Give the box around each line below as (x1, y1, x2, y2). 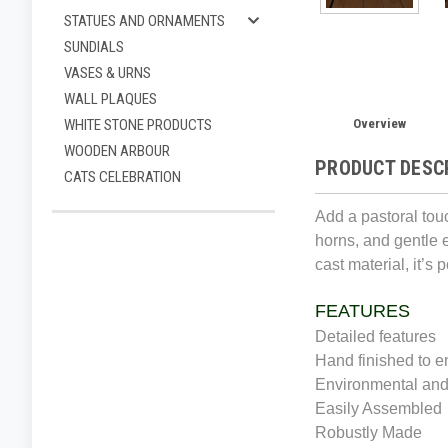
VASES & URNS (64, 64, 151, 82)
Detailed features (315, 327, 436, 345)
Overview (352, 115, 406, 131)
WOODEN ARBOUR (64, 142, 170, 160)
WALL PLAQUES (64, 90, 157, 108)
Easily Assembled (315, 399, 442, 417)
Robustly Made (315, 423, 422, 441)
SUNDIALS (64, 38, 124, 56)
